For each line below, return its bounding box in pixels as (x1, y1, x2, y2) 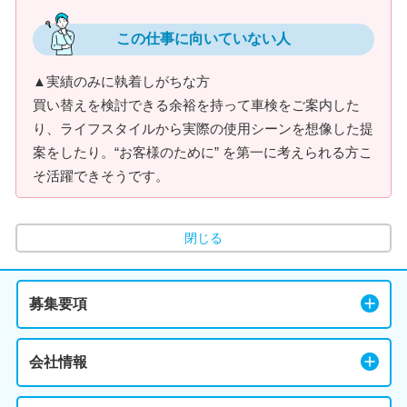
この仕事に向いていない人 (116, 31, 291, 46)
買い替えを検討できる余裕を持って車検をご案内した (33, 97, 360, 113)
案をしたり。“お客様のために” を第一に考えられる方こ (33, 144, 372, 160)
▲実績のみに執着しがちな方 (33, 74, 210, 89)
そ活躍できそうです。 (33, 168, 169, 184)
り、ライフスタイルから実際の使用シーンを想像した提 (33, 121, 373, 136)
